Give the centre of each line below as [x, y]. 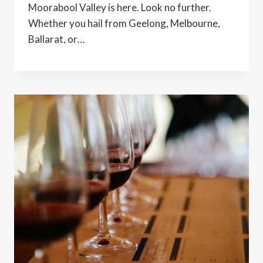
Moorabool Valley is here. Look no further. [120, 8]
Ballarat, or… [56, 39]
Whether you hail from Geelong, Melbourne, [124, 23]
